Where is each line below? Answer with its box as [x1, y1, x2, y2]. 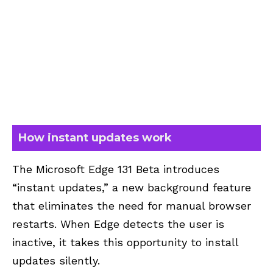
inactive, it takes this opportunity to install [12, 235, 238, 249]
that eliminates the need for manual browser [12, 199, 251, 212]
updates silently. [12, 253, 100, 267]
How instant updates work [18, 130, 172, 144]
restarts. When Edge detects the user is [12, 217, 224, 230]
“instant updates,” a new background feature [12, 180, 251, 194]
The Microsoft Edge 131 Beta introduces [12, 162, 219, 175]
